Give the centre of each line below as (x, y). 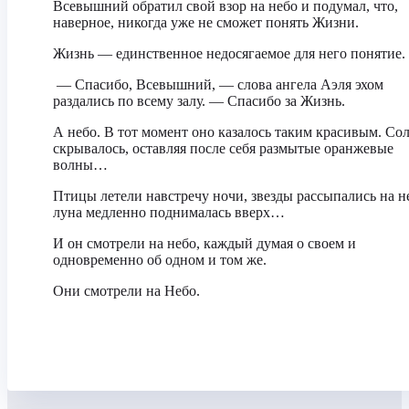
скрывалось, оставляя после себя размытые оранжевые (223, 148)
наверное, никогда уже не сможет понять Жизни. (206, 22)
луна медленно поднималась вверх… (169, 212)
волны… (80, 165)
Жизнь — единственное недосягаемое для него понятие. (229, 53)
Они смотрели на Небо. (126, 291)
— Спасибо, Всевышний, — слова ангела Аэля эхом (218, 84)
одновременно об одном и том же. (160, 260)
